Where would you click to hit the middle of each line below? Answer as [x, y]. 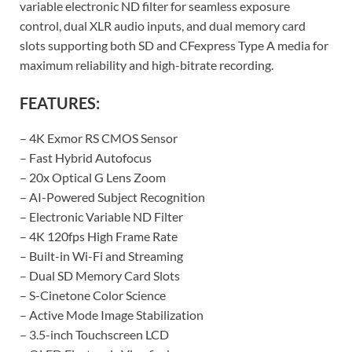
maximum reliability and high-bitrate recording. [147, 64]
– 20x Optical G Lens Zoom [93, 177]
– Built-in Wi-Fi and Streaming [101, 255]
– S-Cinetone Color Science [93, 295]
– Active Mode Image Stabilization [112, 314]
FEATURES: [60, 103]
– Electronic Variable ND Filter [101, 216]
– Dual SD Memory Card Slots [100, 275]
